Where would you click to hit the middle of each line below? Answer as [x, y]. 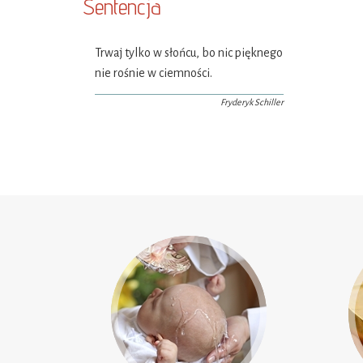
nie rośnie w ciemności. [154, 73]
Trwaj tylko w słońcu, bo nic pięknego [189, 53]
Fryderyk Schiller [252, 102]
